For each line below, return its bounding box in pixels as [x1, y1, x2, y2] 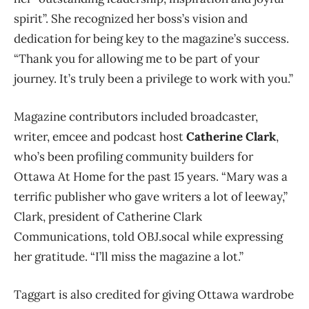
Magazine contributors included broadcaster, [14, 108, 258, 124]
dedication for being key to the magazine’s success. [14, 30, 289, 46]
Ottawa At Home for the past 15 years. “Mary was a [14, 168, 288, 184]
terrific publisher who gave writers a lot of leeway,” [14, 188, 288, 204]
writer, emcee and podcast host [14, 128, 186, 144]
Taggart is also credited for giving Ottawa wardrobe [14, 286, 294, 302]
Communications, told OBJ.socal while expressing [14, 228, 283, 244]
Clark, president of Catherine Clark [14, 208, 202, 224]
